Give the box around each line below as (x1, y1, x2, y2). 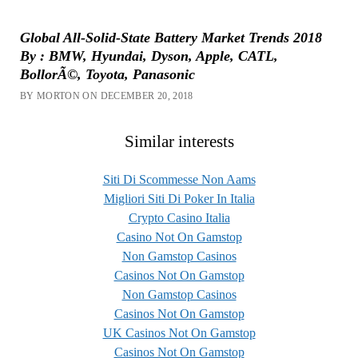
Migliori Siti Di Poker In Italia (103, 192, 255, 205)
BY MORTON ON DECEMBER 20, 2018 (19, 89, 193, 101)
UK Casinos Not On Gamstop (102, 326, 256, 340)
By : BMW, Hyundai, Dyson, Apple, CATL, (19, 47, 278, 64)
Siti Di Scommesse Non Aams (102, 173, 256, 186)
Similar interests (124, 132, 234, 151)
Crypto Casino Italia (128, 211, 230, 225)
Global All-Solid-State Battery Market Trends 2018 (19, 29, 322, 46)
